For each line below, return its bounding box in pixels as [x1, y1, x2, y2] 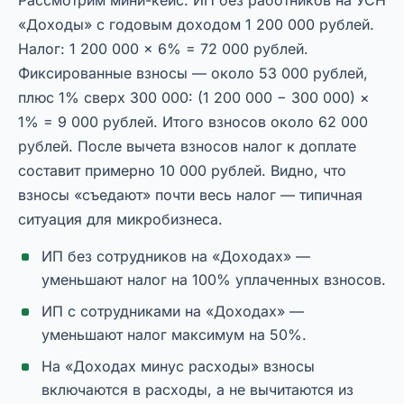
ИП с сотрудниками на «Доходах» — [41, 302, 304, 321]
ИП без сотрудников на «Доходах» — [41, 247, 310, 266]
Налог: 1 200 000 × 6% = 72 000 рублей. [18, 40, 308, 59]
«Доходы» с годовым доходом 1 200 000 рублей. [18, 15, 374, 34]
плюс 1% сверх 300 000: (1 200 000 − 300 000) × [18, 88, 370, 107]
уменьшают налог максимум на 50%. [41, 326, 307, 344]
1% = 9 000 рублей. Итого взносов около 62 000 [18, 113, 368, 132]
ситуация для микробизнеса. [18, 210, 223, 229]
